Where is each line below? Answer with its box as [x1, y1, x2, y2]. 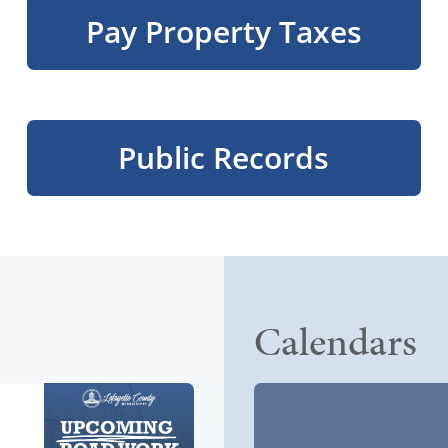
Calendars [254, 314, 417, 369]
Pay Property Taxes [85, 11, 362, 52]
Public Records [118, 137, 330, 178]
